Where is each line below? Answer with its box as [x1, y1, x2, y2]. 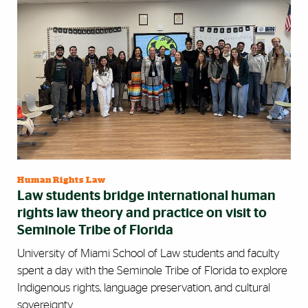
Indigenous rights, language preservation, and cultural [17, 281, 270, 294]
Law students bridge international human [17, 188, 276, 203]
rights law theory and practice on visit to [17, 206, 267, 220]
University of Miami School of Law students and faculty [17, 247, 280, 259]
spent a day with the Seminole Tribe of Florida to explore [17, 264, 287, 276]
